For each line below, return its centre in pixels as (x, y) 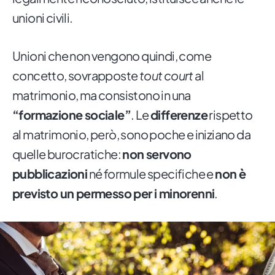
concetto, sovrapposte (75, 76)
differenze (179, 115)
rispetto (230, 115)
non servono (157, 154)
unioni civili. (43, 18)
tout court (165, 76)
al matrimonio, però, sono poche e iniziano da (131, 134)
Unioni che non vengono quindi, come (112, 56)
